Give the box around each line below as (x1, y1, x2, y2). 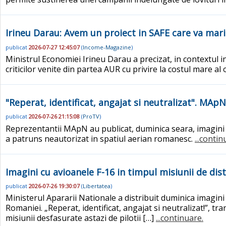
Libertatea (83, 182, 110, 190)
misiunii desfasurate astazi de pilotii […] (6, 212, 156, 224)
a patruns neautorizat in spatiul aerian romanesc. (6, 133, 195, 144)
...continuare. (156, 212, 203, 224)
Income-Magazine (83, 43, 131, 51)
